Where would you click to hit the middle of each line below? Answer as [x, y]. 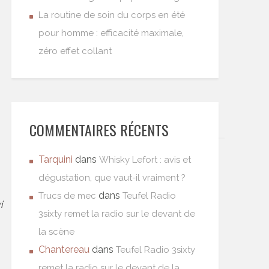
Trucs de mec [67, 196]
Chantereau [64, 249]
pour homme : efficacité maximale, [111, 33]
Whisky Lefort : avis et [145, 160]
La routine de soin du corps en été [112, 15]
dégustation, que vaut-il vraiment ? [112, 178]
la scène [56, 232]
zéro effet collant [75, 51]
